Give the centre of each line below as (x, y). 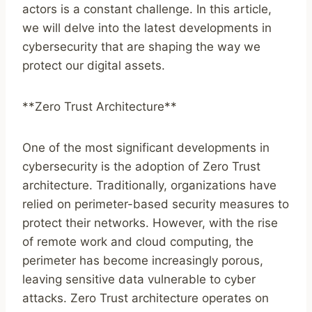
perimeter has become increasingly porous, (143, 261)
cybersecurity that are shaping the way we (141, 47)
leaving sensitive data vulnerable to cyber (139, 280)
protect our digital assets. (94, 66)
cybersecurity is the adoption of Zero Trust (141, 167)
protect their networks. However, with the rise (150, 223)
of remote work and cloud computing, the (138, 242)
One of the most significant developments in (146, 148)
